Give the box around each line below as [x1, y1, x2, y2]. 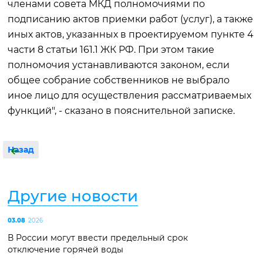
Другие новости [8, 187, 138, 205]
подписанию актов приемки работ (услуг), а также [8, 14, 253, 25]
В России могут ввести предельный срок [8, 232, 188, 243]
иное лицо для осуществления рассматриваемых [8, 90, 251, 101]
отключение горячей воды [8, 244, 123, 255]
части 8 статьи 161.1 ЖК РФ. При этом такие [8, 44, 214, 55]
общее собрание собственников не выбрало [8, 75, 230, 86]
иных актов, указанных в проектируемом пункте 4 [8, 29, 254, 40]
